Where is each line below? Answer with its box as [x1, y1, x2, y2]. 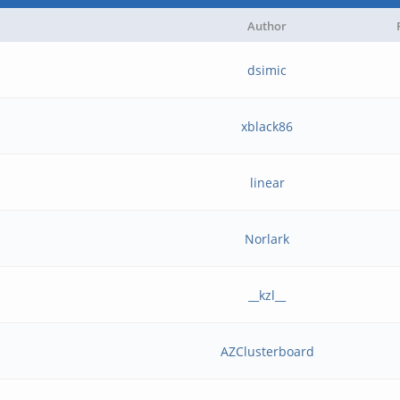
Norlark [245, 230, 290, 247]
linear [249, 174, 285, 191]
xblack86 [241, 118, 294, 135]
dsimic [247, 62, 287, 79]
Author [247, 18, 287, 34]
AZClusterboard [220, 343, 314, 360]
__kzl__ [248, 287, 287, 304]
